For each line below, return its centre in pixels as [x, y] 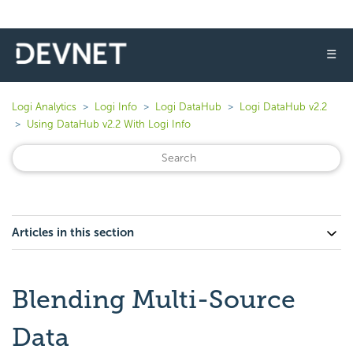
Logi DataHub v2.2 [283, 107]
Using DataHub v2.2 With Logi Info [109, 124]
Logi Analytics [44, 107]
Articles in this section [73, 232]
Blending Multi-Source [154, 299]
